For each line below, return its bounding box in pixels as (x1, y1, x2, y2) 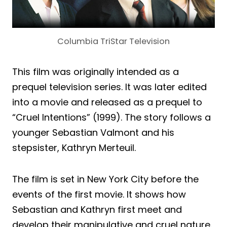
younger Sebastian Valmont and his (12, 126, 174, 139)
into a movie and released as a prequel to (12, 96, 202, 109)
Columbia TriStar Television (57, 35, 170, 48)
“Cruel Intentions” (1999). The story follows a (12, 111, 211, 124)
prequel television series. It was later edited (12, 81, 207, 94)
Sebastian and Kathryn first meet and (12, 203, 182, 216)
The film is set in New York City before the (12, 173, 199, 186)
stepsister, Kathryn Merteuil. (12, 141, 136, 155)
